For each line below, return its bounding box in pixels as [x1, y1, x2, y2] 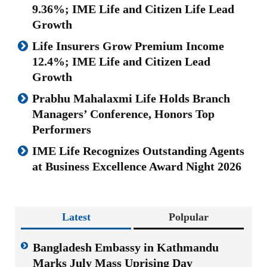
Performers [32, 122, 91, 136]
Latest [61, 210, 91, 223]
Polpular [169, 210, 209, 223]
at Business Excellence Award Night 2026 [32, 159, 241, 173]
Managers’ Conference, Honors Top [32, 107, 215, 120]
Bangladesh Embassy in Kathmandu [33, 240, 219, 254]
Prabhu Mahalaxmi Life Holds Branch [32, 91, 230, 105]
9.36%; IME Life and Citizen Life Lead [32, 2, 234, 15]
